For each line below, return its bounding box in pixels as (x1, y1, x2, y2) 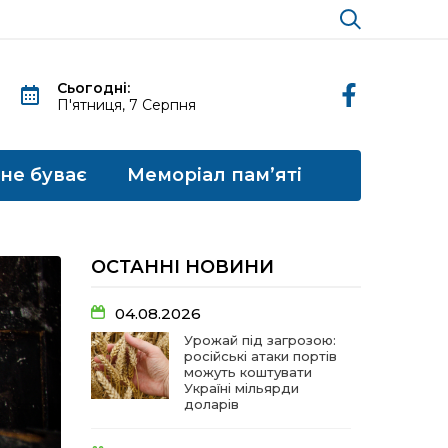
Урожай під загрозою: (184, 332, 336, 348)
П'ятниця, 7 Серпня (57, 96, 197, 114)
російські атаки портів (184, 348, 337, 364)
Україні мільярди (184, 380, 299, 396)
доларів (184, 396, 239, 412)
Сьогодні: (57, 79, 131, 97)
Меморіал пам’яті (127, 164, 302, 186)
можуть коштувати (184, 364, 312, 380)
